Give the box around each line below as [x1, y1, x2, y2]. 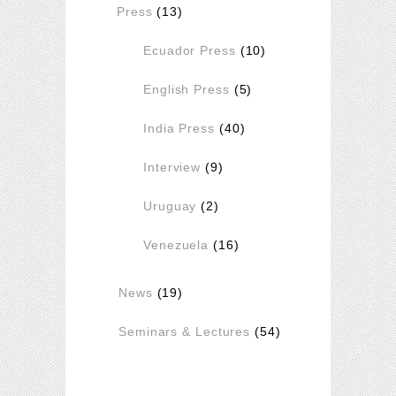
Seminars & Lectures [118, 324, 251, 339]
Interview [143, 159, 202, 174]
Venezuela [143, 237, 209, 252]
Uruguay [143, 198, 197, 213]
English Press [143, 81, 230, 96]
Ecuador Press [143, 42, 236, 57]
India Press [143, 120, 215, 135]
